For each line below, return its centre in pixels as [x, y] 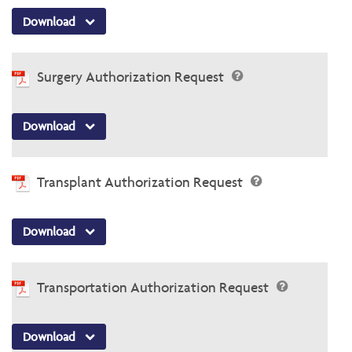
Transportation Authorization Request [154, 287]
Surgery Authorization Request [132, 77]
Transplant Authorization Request [141, 181]
